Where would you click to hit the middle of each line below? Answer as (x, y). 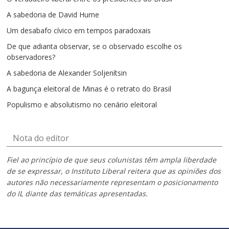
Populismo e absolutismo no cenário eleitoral (82, 104)
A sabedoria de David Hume (53, 14)
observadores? (31, 57)
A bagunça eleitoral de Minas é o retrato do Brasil (89, 88)
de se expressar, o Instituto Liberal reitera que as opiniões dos (114, 171)
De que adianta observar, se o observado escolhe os (95, 46)
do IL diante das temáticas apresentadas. (77, 193)
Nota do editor (41, 138)
